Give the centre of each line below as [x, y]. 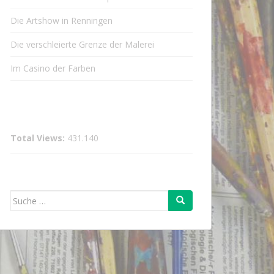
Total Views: [39, 138]
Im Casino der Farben [53, 68]
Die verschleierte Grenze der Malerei [82, 44]
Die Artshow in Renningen [61, 20]
